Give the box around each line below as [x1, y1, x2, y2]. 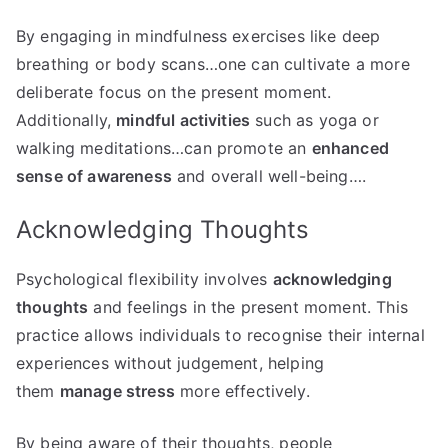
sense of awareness [16, 166, 172, 187]
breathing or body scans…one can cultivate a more [16, 54, 410, 75]
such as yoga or [250, 110, 379, 131]
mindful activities [116, 110, 251, 131]
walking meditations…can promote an [16, 138, 312, 159]
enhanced [311, 138, 389, 159]
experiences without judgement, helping [16, 353, 325, 374]
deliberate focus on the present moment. [16, 82, 332, 103]
